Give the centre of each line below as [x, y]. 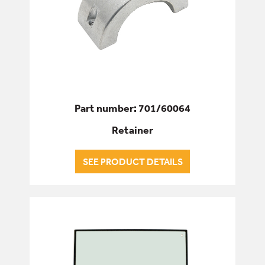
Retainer [132, 130]
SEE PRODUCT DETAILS [132, 162]
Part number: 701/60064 [132, 108]
